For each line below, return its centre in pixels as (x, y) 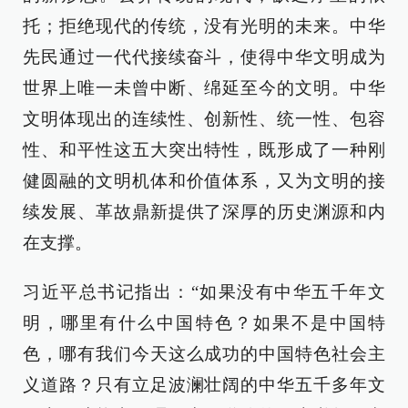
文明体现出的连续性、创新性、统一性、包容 (204, 119)
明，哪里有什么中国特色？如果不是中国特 (204, 323)
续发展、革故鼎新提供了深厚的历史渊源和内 (204, 212)
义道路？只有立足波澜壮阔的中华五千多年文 (204, 385)
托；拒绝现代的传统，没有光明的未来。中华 (204, 26)
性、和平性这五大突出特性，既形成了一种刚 (204, 150)
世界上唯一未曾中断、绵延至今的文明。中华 (204, 88)
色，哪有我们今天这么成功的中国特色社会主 (204, 354)
